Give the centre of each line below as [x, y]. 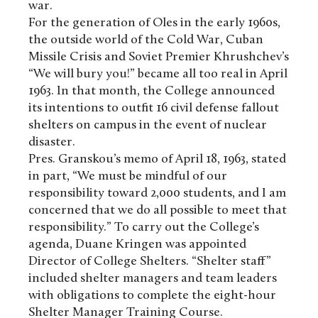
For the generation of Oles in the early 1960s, [154, 23]
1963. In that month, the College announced [152, 92]
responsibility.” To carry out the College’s [144, 228]
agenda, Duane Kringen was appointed [137, 245]
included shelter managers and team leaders [153, 279]
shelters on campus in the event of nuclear [148, 126]
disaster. [52, 143]
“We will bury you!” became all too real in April [158, 75]
